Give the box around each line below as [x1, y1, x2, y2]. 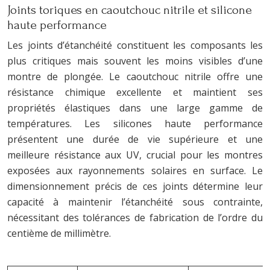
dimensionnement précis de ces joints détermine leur [7, 179, 263, 193]
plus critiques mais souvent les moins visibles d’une [7, 54, 263, 67]
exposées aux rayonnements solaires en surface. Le [7, 163, 263, 177]
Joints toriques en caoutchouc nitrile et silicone [7, 2, 252, 17]
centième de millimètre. [7, 226, 111, 240]
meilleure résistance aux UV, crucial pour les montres [7, 148, 263, 162]
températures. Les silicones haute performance [7, 116, 263, 130]
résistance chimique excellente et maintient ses [7, 85, 263, 99]
